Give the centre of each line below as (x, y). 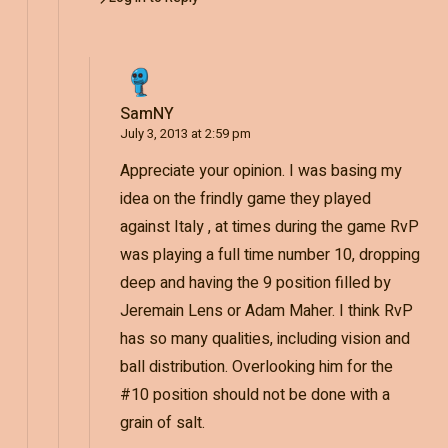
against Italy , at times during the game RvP (269, 226)
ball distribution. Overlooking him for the (256, 366)
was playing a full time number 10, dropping (269, 254)
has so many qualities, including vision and (264, 338)
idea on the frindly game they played (245, 198)
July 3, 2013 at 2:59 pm (185, 133)
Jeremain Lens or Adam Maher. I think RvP (266, 310)
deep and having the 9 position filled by (255, 282)
